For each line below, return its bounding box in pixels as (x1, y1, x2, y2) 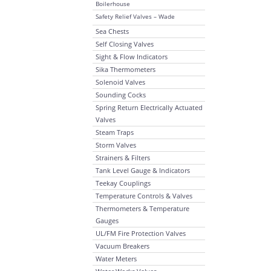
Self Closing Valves (96, 39, 154, 48)
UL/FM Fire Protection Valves (96, 229, 186, 238)
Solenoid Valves (96, 77, 145, 87)
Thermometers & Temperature (96, 204, 189, 213)
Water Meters (96, 254, 137, 263)
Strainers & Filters (96, 153, 150, 162)
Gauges (96, 216, 119, 225)
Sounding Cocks (96, 90, 146, 99)
